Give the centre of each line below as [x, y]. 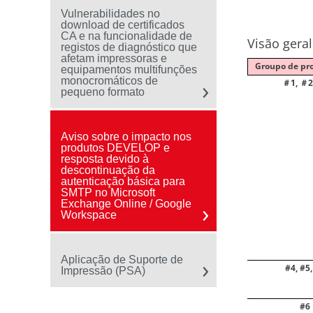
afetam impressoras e [114, 58]
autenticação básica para [123, 181]
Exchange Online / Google [126, 204]
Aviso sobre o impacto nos [126, 137]
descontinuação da [108, 170]
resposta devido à [105, 159]
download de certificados [123, 25]
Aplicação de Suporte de [122, 260]
